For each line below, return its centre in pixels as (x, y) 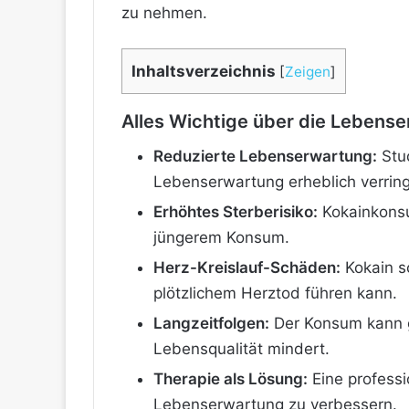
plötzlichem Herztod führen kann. (275, 294)
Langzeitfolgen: (211, 324)
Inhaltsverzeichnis (204, 71)
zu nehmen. (164, 13)
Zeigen (308, 72)
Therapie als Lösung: (231, 379)
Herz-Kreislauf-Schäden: (247, 268)
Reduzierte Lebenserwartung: (265, 157)
